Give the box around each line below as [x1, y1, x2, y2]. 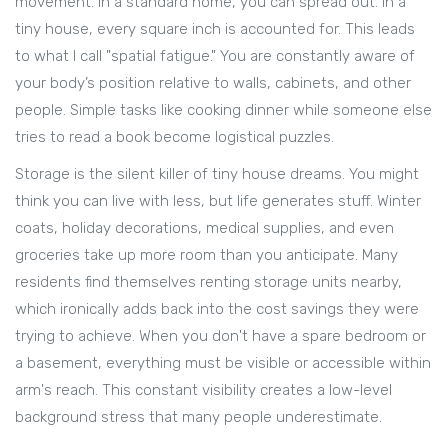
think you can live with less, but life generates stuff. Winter [15, 192, 421, 211]
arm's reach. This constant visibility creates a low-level [15, 381, 392, 400]
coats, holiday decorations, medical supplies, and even [15, 219, 394, 238]
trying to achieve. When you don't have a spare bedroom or [15, 327, 426, 346]
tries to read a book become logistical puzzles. [15, 128, 334, 147]
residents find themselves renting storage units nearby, [15, 273, 402, 292]
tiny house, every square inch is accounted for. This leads [15, 20, 415, 39]
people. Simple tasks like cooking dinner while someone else [15, 101, 432, 120]
